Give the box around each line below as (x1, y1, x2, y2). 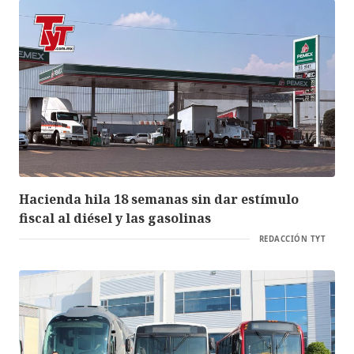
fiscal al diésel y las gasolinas (19, 209, 211, 227)
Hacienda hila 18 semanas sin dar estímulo (19, 190, 299, 208)
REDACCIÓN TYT (258, 233, 326, 244)
